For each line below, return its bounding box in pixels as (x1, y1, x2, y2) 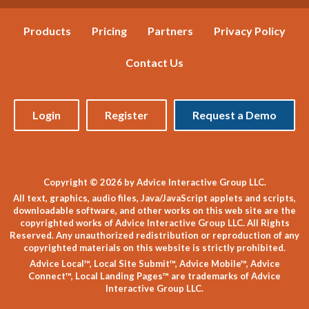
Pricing (92, 23, 127, 37)
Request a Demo (192, 108, 277, 121)
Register (105, 108, 148, 121)
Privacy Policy (214, 23, 286, 37)
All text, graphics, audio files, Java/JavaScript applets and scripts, (13, 192, 296, 203)
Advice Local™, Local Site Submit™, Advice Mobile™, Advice (29, 257, 280, 269)
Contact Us (126, 55, 183, 69)
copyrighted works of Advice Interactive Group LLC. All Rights (19, 217, 290, 228)
